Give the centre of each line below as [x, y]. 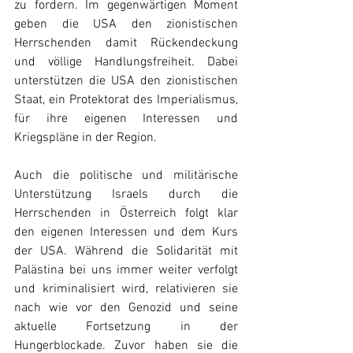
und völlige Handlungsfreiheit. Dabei [126, 63]
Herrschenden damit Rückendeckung [126, 44]
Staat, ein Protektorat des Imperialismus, [126, 100]
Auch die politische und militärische [126, 176]
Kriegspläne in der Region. [85, 138]
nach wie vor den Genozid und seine [126, 308]
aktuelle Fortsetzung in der [126, 327]
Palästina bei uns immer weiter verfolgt [126, 271]
